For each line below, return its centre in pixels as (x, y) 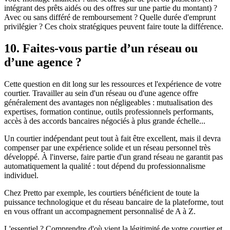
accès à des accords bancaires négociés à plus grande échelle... (105, 121)
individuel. (21, 175)
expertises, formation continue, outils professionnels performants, (109, 111)
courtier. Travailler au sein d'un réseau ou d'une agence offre (101, 93)
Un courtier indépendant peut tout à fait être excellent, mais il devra (112, 138)
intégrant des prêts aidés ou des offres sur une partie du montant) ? (111, 8)
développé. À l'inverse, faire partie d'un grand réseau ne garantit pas (113, 157)
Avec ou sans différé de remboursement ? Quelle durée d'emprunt (110, 17)
